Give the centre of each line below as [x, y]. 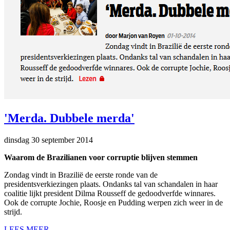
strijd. [14, 212]
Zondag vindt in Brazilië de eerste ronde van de [81, 175]
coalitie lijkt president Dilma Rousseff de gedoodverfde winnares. [110, 194]
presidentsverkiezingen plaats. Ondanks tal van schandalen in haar [111, 184]
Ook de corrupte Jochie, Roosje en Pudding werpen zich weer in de [113, 203]
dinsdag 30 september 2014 [49, 140]
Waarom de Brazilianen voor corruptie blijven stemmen [101, 158]
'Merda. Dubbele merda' [69, 118]
